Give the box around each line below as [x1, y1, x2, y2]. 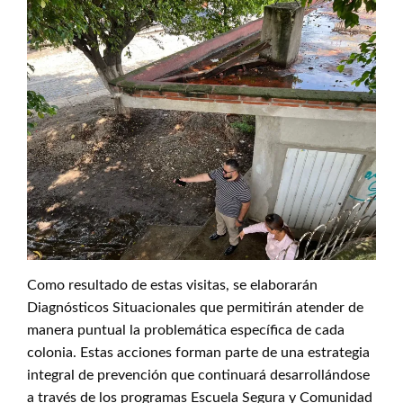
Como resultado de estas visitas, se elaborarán [27, 278, 318, 292]
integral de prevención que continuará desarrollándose [27, 368, 370, 382]
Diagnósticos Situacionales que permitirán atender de [27, 300, 363, 315]
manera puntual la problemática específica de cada [27, 323, 345, 337]
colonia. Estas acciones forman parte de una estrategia [27, 345, 370, 360]
